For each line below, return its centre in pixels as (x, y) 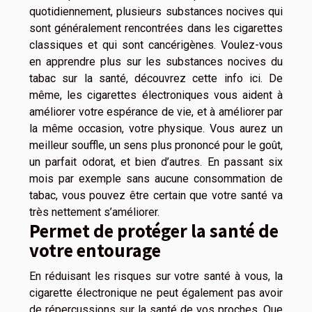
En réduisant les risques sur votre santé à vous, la (156, 276)
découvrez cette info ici (197, 79)
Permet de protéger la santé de (154, 231)
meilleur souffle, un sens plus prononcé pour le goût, (156, 146)
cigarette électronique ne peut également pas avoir (156, 293)
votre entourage (95, 250)
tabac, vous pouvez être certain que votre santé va (156, 196)
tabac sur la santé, (82, 79)
